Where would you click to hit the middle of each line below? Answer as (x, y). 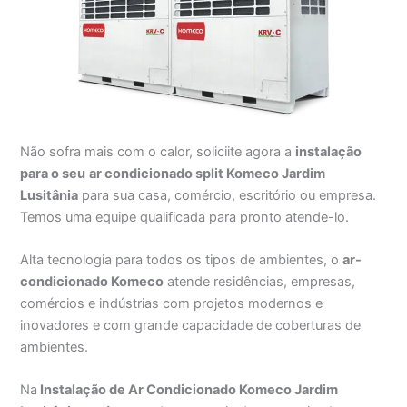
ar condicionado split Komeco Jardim (208, 173)
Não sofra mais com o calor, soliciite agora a (158, 151)
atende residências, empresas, (260, 281)
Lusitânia (50, 195)
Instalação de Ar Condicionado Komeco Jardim (188, 390)
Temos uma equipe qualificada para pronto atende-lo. (185, 217)
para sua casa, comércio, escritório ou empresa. (228, 195)
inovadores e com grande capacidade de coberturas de (191, 325)
